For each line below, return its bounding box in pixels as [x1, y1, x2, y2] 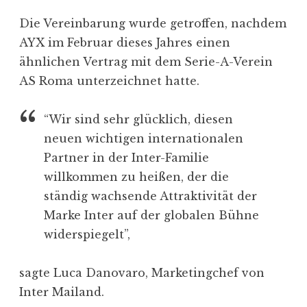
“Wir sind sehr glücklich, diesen [44, 112, 233, 127]
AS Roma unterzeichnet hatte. [19, 74, 199, 88]
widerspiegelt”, [44, 228, 130, 242]
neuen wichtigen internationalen [44, 132, 243, 146]
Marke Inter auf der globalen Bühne [44, 208, 259, 223]
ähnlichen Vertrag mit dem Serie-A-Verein [19, 55, 273, 69]
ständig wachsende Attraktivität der [44, 189, 257, 204]
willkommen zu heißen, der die [44, 170, 229, 184]
